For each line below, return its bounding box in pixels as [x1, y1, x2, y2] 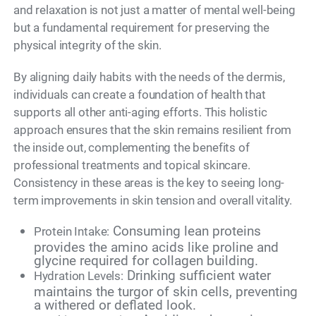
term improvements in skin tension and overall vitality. [13, 193, 292, 207]
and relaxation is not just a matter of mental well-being [13, 3, 296, 18]
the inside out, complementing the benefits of [13, 140, 250, 154]
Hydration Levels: [33, 268, 123, 283]
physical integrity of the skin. [13, 38, 162, 53]
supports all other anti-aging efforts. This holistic [13, 104, 267, 119]
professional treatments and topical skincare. [13, 157, 250, 172]
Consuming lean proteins [109, 222, 262, 239]
